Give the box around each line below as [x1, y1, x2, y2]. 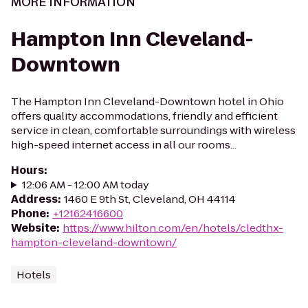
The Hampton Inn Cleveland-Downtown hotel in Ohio [11, 94, 284, 109]
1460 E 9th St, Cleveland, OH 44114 [64, 192, 236, 206]
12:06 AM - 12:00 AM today [21, 177, 149, 192]
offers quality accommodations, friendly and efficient [11, 109, 278, 123]
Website [11, 221, 56, 235]
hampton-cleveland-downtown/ [11, 235, 177, 250]
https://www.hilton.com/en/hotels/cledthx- [63, 221, 283, 235]
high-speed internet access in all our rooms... [11, 137, 236, 152]
